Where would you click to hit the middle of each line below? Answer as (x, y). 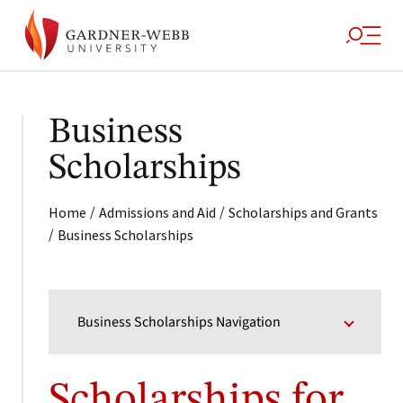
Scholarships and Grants (303, 212)
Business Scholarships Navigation (179, 322)
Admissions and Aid (157, 212)
